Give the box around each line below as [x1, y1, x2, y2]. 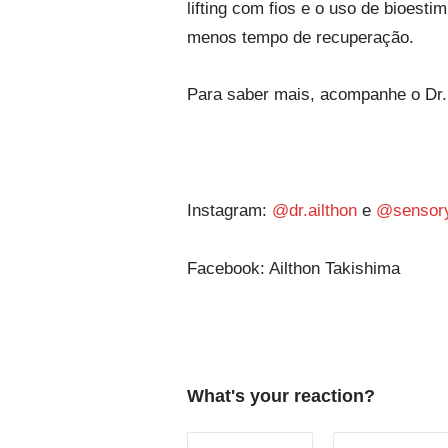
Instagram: [187, 201, 272, 221]
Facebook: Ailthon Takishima [187, 259, 400, 279]
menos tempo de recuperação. [187, 27, 419, 47]
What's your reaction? [187, 386, 375, 407]
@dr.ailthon [272, 201, 357, 221]
